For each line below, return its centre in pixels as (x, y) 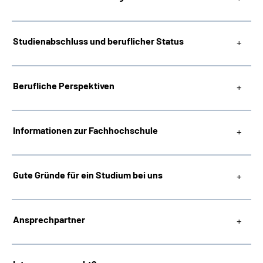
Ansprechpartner (49, 219)
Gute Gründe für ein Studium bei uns (88, 175)
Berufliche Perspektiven (64, 85)
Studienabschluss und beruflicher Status (98, 41)
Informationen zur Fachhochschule (85, 130)
